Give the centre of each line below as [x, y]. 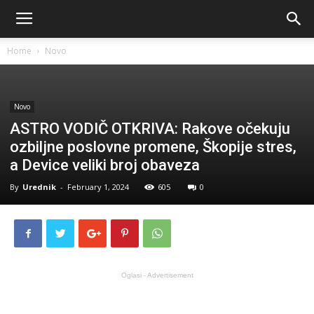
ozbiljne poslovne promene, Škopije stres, [153, 147]
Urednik [39, 187]
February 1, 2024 [98, 187]
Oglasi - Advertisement [157, 275]
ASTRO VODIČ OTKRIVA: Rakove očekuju [150, 129]
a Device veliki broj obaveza [105, 165]
